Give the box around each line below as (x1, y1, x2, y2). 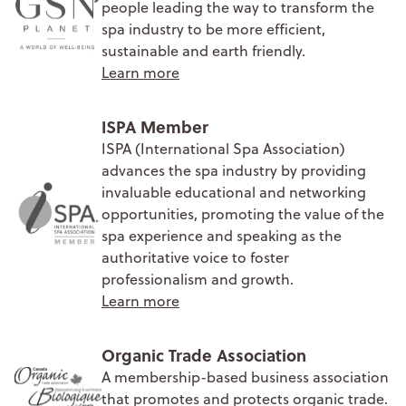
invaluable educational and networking (101, 181, 366, 202)
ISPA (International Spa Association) (101, 138, 345, 159)
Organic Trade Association (101, 343, 306, 367)
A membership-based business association (101, 366, 389, 387)
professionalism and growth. (101, 268, 294, 289)
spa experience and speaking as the (101, 225, 342, 246)
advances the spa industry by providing (101, 159, 366, 180)
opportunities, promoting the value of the (101, 203, 384, 224)
